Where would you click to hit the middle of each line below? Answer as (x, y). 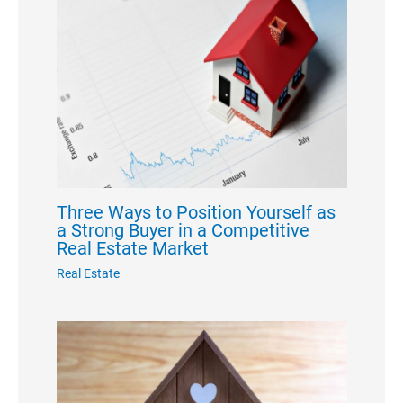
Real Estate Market (132, 249)
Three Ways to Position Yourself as (196, 213)
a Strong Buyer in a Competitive (183, 231)
